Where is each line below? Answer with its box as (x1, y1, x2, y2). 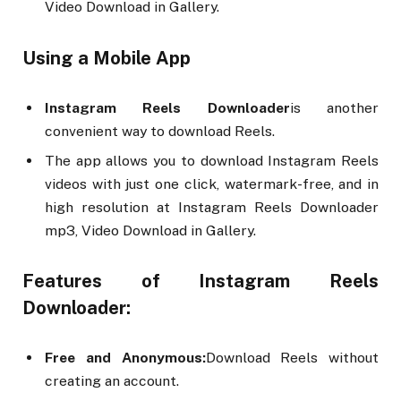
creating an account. (45, 372, 179, 390)
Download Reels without (205, 349, 379, 367)
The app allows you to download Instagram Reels (45, 151, 379, 169)
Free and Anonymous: (45, 349, 206, 367)
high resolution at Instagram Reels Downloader (45, 198, 379, 216)
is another (289, 98, 380, 116)
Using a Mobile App (22, 47, 191, 69)
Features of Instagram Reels (22, 270, 379, 293)
